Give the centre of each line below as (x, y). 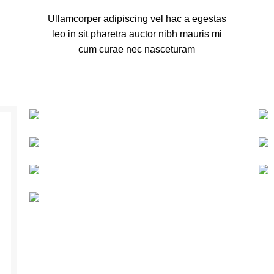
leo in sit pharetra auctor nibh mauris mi (137, 34)
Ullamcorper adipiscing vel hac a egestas (137, 19)
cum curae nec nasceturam (137, 49)
